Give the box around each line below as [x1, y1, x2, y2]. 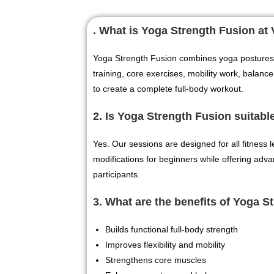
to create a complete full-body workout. [93, 84, 243, 94]
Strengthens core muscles [105, 255, 206, 265]
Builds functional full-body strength [105, 224, 238, 234]
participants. [93, 169, 140, 179]
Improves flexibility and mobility [105, 240, 225, 250]
